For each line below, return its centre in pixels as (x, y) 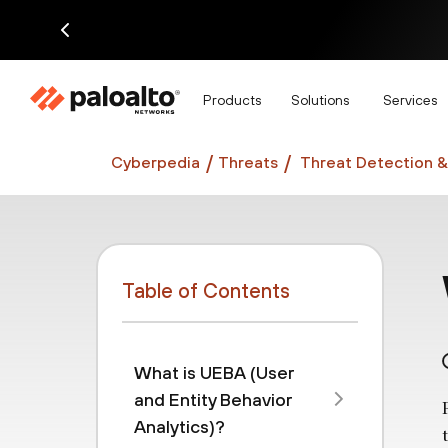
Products (232, 99)
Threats (248, 161)
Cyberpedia (155, 161)
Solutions (320, 99)
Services (410, 99)
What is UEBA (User (214, 372)
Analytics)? (179, 426)
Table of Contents (206, 290)
